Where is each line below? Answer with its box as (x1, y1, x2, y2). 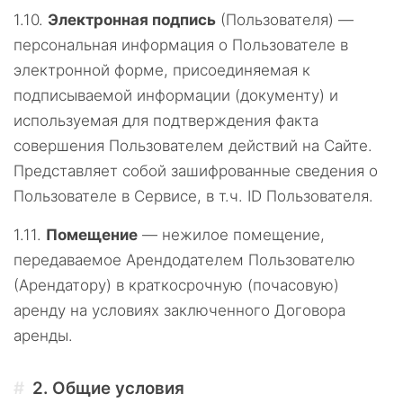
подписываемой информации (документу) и (13, 86, 338, 104)
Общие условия (52, 378, 185, 399)
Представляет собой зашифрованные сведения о (13, 162, 378, 180)
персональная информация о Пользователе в (13, 36, 348, 54)
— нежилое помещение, (138, 226, 325, 244)
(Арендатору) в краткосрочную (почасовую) (13, 276, 339, 294)
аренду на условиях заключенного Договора (13, 301, 345, 319)
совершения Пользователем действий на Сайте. (13, 137, 372, 155)
